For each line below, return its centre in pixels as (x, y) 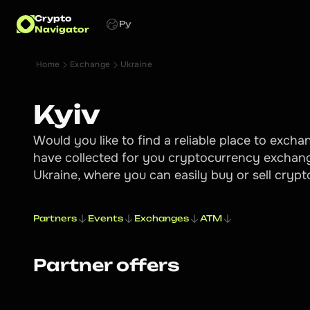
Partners (55, 218)
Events (106, 218)
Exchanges (162, 218)
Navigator (62, 29)
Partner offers (107, 265)
